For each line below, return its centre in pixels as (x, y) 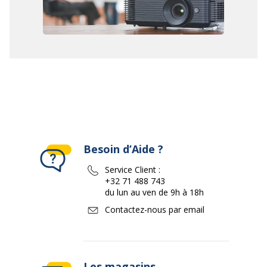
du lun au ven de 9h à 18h (154, 192)
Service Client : (133, 169)
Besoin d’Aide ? (123, 149)
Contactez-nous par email (155, 209)
